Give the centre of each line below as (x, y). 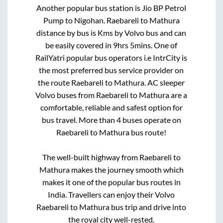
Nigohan (89, 20)
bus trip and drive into (148, 207)
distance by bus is (67, 33)
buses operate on (151, 120)
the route (55, 83)
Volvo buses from (66, 95)
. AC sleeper (165, 83)
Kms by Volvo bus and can (142, 33)
